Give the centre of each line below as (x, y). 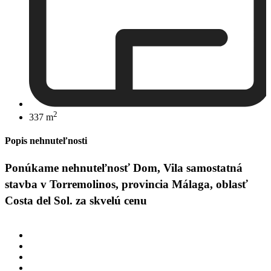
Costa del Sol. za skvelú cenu (76, 201)
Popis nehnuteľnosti (46, 141)
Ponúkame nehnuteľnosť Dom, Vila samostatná (124, 168)
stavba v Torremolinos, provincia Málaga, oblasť (126, 184)
